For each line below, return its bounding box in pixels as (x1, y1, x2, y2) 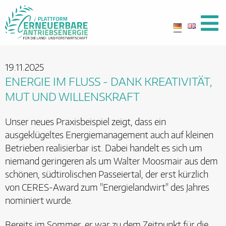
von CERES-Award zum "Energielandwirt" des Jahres (5, 182, 209, 193)
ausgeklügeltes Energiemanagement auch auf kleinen (5, 129, 213, 141)
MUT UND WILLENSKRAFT (5, 89, 140, 103)
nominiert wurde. (5, 195, 73, 206)
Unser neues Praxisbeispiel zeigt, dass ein (5, 116, 166, 128)
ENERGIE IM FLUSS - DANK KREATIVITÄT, (5, 74, 212, 88)
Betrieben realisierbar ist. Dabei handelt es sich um (5, 142, 202, 154)
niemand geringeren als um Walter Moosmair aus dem (5, 155, 218, 167)
